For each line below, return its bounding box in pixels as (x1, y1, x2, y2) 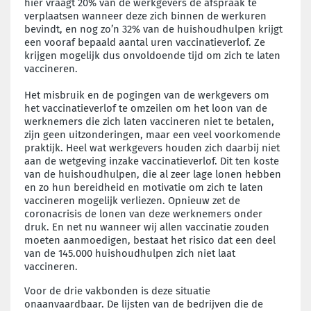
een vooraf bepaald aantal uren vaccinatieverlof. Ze (24, 35, 265, 49)
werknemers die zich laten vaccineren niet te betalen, (24, 115, 274, 128)
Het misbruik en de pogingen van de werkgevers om (24, 88, 269, 101)
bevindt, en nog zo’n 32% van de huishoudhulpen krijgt (24, 22, 283, 35)
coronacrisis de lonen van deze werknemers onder (24, 207, 262, 220)
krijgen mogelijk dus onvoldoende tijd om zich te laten (24, 49, 280, 62)
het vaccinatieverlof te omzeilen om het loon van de (24, 101, 267, 115)
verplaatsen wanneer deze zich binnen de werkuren (24, 9, 267, 22)
